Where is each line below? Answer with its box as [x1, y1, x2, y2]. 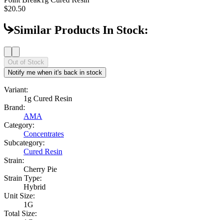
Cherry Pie [24, 165, 57, 173]
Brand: [4, 103, 25, 111]
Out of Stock [8, 58, 44, 66]
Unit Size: [4, 191, 35, 200]
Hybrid [24, 182, 46, 191]
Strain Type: [4, 173, 42, 182]
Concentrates [24, 129, 64, 138]
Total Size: [4, 209, 37, 218]
